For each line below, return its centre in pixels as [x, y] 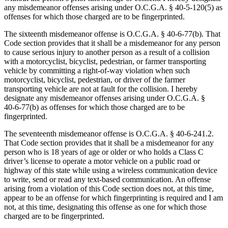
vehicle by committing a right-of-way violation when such [97, 71]
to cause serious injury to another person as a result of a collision [107, 52]
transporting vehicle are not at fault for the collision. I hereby [101, 89]
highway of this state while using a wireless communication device [111, 170]
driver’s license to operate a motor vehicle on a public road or [102, 161]
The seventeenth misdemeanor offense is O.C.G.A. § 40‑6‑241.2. [109, 134]
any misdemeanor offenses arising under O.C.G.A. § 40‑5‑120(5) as [113, 8]
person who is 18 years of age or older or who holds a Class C [104, 152]
